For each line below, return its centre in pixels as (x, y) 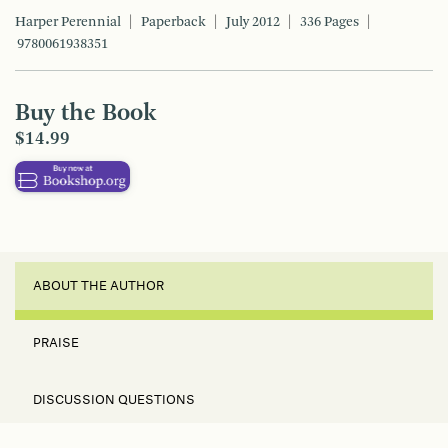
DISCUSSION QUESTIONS (114, 400)
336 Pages (329, 22)
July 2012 (253, 22)
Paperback (173, 22)
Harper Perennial (68, 22)
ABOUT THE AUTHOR (98, 286)
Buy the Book (85, 114)
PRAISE (56, 343)
